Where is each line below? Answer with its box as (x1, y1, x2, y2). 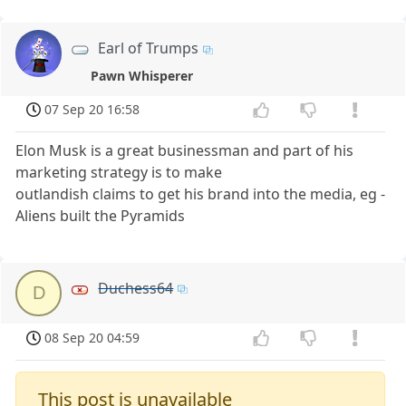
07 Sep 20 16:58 (44, 101, 140, 119)
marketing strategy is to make (15, 162, 223, 183)
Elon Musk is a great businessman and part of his (15, 140, 354, 161)
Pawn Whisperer (90, 66, 193, 84)
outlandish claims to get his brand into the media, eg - (15, 184, 386, 205)
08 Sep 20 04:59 (44, 329, 140, 347)
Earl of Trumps (98, 38, 199, 59)
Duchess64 (98, 278, 174, 299)
